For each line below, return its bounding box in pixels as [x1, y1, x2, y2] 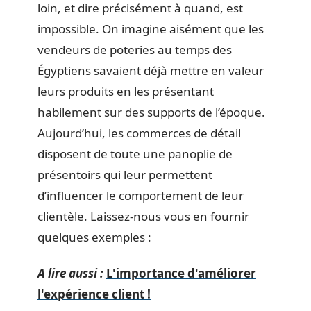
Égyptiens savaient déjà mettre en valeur [37, 62, 264, 78]
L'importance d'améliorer [106, 265, 256, 281]
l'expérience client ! [37, 286, 151, 302]
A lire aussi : [37, 265, 103, 281]
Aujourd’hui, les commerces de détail [37, 124, 241, 141]
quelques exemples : [37, 228, 151, 245]
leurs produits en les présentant [37, 83, 214, 99]
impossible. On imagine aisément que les [37, 20, 264, 37]
